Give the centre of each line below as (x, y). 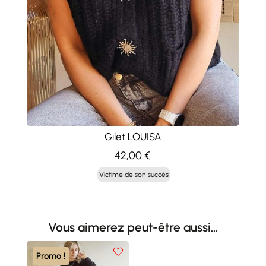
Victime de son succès (134, 174)
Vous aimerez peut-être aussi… (133, 227)
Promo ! (50, 256)
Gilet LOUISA (133, 137)
